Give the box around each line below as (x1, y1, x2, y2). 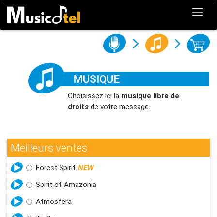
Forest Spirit (36, 162, 77, 172)
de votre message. (89, 101, 151, 111)
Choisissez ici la (68, 91, 122, 100)
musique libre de (121, 91, 180, 100)
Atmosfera (36, 196, 72, 206)
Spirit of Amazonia (36, 179, 96, 189)
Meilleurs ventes (11, 140, 87, 155)
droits (68, 101, 89, 111)
